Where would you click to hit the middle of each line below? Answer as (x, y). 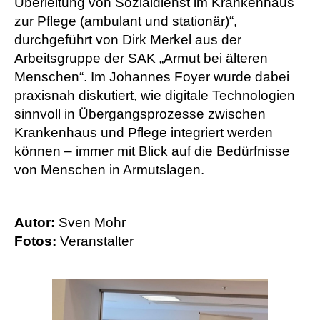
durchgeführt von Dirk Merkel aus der (128, 40)
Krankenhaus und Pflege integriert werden (144, 133)
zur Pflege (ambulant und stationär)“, (126, 21)
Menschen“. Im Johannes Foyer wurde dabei (152, 77)
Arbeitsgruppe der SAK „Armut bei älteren (141, 59)
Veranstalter (95, 241)
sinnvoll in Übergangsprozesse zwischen (140, 114)
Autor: (35, 222)
